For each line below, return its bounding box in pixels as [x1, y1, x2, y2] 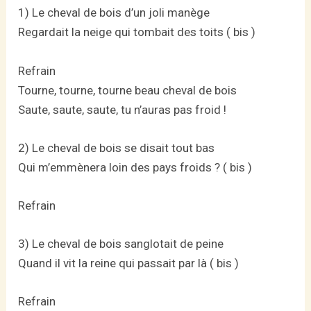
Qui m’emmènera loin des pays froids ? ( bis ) [18, 160, 253, 174]
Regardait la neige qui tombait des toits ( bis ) [18, 25, 256, 40]
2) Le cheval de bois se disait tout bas [18, 140, 215, 155]
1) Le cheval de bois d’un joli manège [18, 6, 210, 20]
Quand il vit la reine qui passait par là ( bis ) [18, 256, 239, 271]
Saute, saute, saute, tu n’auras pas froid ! [18, 102, 227, 117]
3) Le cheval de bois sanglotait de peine [18, 237, 224, 251]
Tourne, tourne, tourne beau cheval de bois [18, 83, 237, 97]
